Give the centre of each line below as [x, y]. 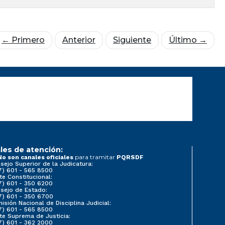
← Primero [23, 40]
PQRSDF [130, 157]
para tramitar [95, 157]
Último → [188, 40]
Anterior [79, 40]
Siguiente [132, 40]
